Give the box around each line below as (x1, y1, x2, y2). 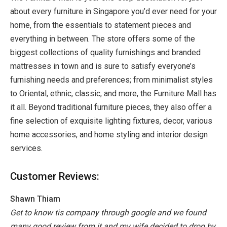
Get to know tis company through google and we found (10, 207, 206, 217)
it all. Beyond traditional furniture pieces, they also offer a (10, 102, 212, 112)
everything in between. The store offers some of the (10, 33, 195, 44)
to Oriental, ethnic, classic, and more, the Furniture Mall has (10, 88, 216, 98)
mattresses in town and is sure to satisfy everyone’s (10, 61, 196, 71)
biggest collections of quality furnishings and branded (10, 47, 201, 57)
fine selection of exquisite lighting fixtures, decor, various (10, 116, 212, 126)
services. (10, 143, 43, 153)
